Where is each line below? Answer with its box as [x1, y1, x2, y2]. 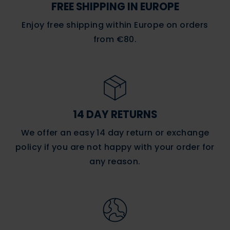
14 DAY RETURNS [73, 107, 157, 122]
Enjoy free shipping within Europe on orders [22, 19, 208, 31]
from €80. [93, 33, 137, 45]
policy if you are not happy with [15, 141, 155, 153]
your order [155, 141, 200, 153]
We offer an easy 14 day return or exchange [21, 127, 209, 139]
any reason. [89, 156, 141, 167]
